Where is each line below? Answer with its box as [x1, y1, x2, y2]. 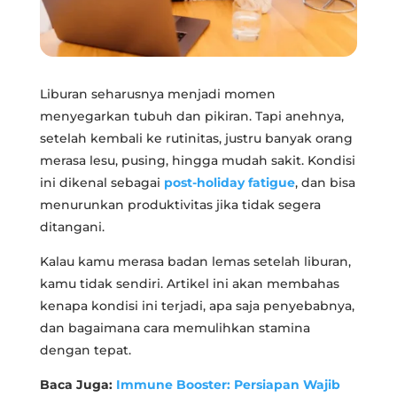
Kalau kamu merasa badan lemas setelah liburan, [39, 253, 351, 269]
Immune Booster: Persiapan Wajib [115, 376, 340, 393]
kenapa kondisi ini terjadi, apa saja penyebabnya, [39, 297, 354, 314]
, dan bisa [294, 174, 355, 191]
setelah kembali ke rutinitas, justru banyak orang [39, 129, 353, 146]
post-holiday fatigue [163, 174, 295, 191]
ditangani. [39, 218, 105, 235]
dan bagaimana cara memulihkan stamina [39, 319, 310, 336]
